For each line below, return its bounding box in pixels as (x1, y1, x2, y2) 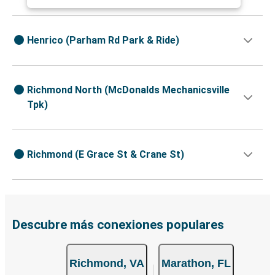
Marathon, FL (161, 257, 231, 269)
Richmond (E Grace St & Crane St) (27, 148, 184, 160)
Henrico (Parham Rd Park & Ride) (27, 34, 179, 46)
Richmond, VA (69, 257, 144, 269)
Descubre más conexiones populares (12, 217, 224, 232)
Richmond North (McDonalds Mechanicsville (27, 83, 230, 96)
